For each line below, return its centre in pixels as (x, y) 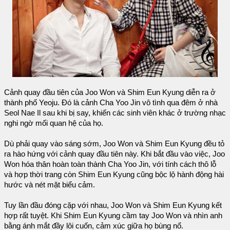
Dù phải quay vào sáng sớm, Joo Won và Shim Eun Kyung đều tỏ (114, 143)
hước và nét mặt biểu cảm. (50, 185)
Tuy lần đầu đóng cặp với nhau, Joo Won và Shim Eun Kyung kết (113, 205)
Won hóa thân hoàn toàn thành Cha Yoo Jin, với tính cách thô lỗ (110, 164)
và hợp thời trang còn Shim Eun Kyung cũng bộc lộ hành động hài (114, 174)
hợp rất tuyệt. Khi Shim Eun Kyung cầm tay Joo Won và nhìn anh (113, 215)
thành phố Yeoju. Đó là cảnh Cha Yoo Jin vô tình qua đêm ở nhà (111, 102)
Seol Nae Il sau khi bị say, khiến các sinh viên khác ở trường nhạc (115, 113)
